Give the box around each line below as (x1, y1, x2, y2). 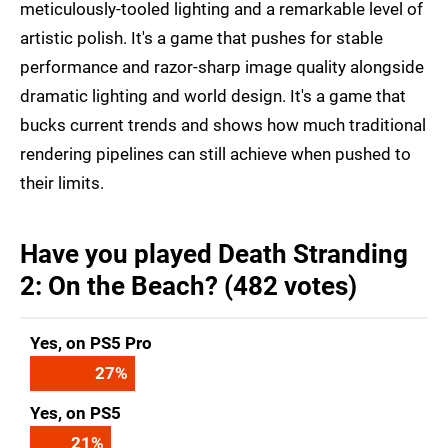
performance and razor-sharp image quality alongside (20, 56, 424, 77)
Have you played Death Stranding (20, 238, 408, 269)
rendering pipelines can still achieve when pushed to (20, 143, 411, 164)
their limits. (20, 172, 104, 193)
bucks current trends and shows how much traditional (20, 114, 426, 135)
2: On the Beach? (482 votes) (20, 270, 357, 301)
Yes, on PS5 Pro (30, 332, 152, 353)
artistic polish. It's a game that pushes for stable (20, 27, 383, 48)
